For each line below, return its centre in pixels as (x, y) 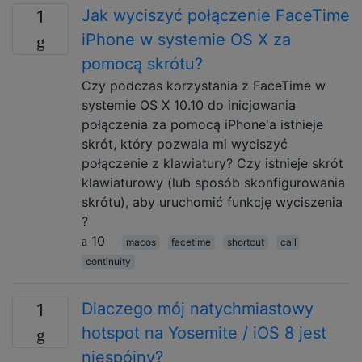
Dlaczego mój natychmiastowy (198, 308)
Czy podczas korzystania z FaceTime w (204, 85)
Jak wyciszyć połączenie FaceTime (216, 15)
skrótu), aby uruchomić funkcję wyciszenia (212, 202)
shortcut (245, 242)
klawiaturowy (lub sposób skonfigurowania (213, 182)
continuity (108, 261)
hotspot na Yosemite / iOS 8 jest (204, 333)
